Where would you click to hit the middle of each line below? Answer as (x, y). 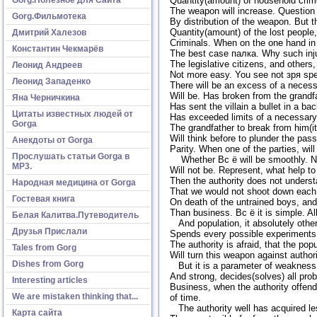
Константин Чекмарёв (58, 48)
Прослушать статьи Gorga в (71, 156)
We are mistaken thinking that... (75, 296)
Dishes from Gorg (48, 264)
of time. (185, 298)
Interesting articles (50, 280)
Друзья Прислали (50, 231)
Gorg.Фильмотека (49, 16)
